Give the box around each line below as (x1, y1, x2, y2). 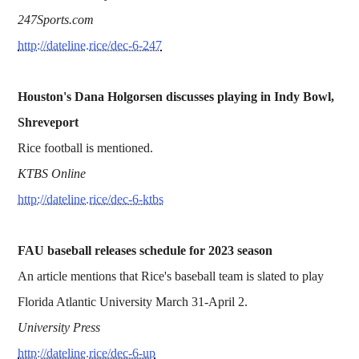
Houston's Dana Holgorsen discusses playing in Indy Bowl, (18, 89, 335, 103)
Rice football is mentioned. (18, 140, 154, 155)
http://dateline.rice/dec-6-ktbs (18, 192, 164, 206)
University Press (18, 320, 101, 334)
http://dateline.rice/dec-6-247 (18, 38, 163, 52)
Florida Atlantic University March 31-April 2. (18, 294, 248, 309)
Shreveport (18, 115, 79, 129)
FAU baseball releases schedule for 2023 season (18, 243, 273, 257)
